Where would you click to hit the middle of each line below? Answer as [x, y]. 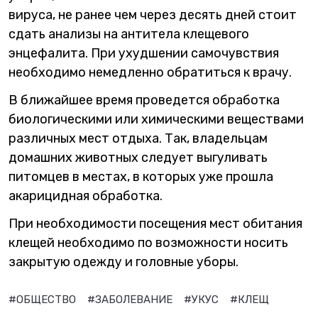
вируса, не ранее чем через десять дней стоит [153, 15]
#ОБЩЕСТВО [44, 299]
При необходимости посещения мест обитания [155, 223]
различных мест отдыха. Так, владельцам [138, 138]
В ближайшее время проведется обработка [144, 100]
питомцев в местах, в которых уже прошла [141, 176]
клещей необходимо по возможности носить [148, 242]
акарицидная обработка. [86, 196]
